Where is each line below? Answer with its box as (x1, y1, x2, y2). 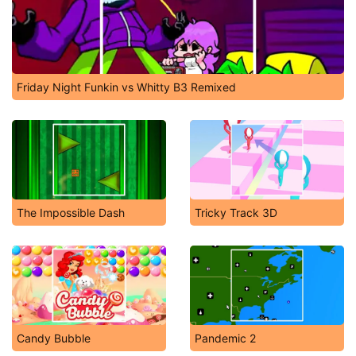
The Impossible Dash (17, 206, 125, 219)
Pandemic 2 (195, 331, 256, 345)
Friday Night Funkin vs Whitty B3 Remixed (17, 80, 236, 94)
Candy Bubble (17, 331, 91, 345)
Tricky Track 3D (195, 206, 277, 219)
